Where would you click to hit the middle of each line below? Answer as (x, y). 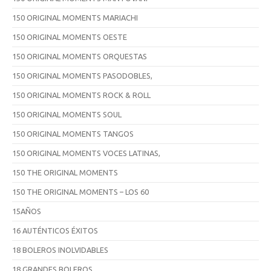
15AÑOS (27, 211)
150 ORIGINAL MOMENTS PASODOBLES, (82, 75)
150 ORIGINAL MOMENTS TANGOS (73, 133)
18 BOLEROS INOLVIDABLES (60, 250)
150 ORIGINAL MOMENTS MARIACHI (75, 17)
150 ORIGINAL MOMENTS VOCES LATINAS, (86, 153)
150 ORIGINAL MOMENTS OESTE (70, 37)
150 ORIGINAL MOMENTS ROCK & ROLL (81, 95)
